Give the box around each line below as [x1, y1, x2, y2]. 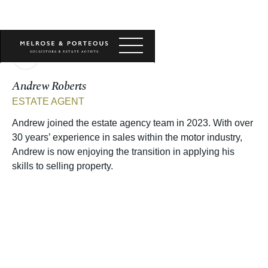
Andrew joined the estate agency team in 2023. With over [12, 118, 253, 128]
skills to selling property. [12, 161, 113, 171]
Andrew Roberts [12, 77, 86, 95]
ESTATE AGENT [12, 96, 84, 106]
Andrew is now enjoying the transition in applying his [12, 147, 234, 157]
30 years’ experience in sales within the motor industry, [12, 132, 242, 142]
